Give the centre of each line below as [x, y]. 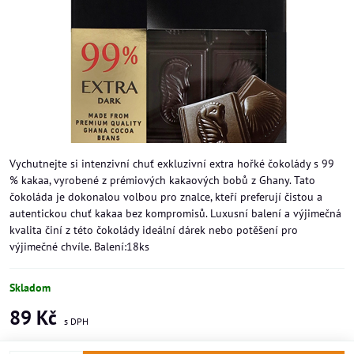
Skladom [30, 288]
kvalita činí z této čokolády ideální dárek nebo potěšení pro [154, 230]
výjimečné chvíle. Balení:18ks [79, 247]
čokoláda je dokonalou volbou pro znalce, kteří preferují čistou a [166, 197]
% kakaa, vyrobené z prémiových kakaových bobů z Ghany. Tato [162, 180]
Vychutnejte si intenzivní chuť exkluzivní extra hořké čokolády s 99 [172, 164]
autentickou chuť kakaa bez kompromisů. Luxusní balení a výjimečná [175, 213]
